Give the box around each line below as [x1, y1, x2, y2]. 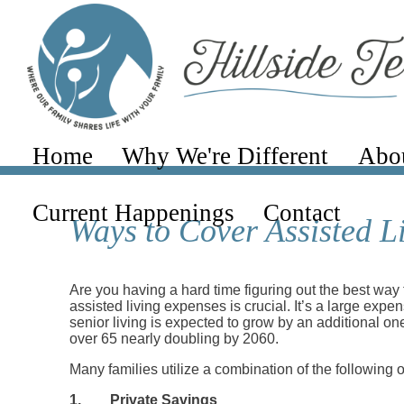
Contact [263, 199, 342, 227]
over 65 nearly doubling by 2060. [69, 331, 280, 346]
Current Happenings [32, 199, 235, 227]
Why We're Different [122, 142, 329, 170]
